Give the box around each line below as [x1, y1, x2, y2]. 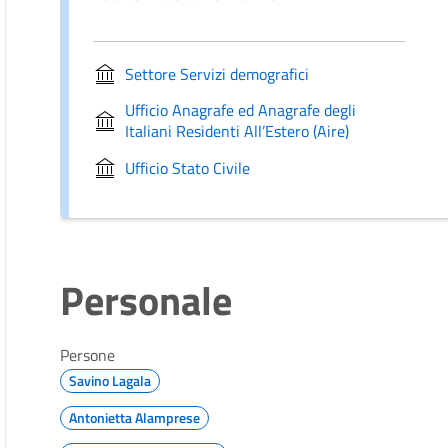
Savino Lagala [69, 370, 152, 391]
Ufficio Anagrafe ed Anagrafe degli [125, 98, 357, 122]
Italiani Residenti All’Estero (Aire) [125, 119, 350, 143]
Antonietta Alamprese [69, 407, 201, 428]
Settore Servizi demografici [125, 61, 310, 86]
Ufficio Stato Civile [125, 155, 251, 180]
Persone [60, 343, 116, 367]
